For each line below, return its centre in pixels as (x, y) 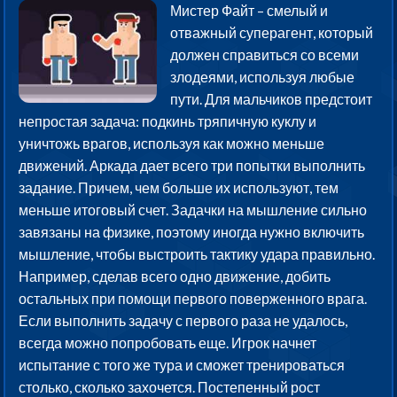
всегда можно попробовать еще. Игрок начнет (168, 343)
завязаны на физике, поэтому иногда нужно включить (192, 232)
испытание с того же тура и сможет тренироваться (182, 365)
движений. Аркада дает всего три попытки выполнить (192, 166)
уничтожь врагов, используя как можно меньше (172, 144)
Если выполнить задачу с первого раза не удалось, (183, 321)
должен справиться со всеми (265, 55)
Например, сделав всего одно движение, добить (175, 276)
